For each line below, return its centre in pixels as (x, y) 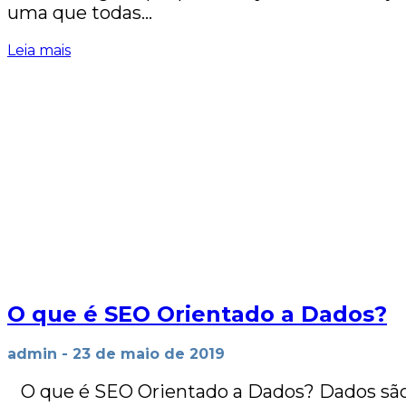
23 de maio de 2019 (149, 353)
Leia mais (39, 50)
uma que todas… (80, 13)
